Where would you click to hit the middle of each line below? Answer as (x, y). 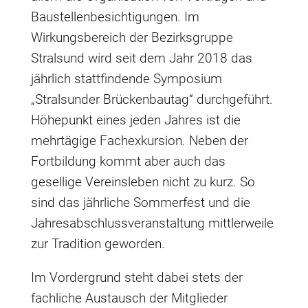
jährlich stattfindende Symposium (126, 79)
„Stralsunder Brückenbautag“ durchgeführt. (152, 99)
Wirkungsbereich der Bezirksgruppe (132, 37)
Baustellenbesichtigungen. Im (115, 17)
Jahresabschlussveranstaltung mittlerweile (152, 223)
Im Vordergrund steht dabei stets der (136, 277)
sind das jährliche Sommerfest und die (140, 202)
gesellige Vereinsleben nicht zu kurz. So (143, 182)
